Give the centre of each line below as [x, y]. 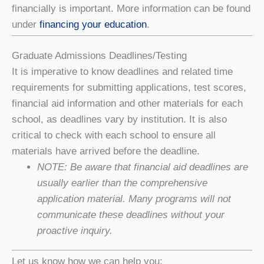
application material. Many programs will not [134, 199]
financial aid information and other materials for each [127, 103]
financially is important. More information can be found [131, 9]
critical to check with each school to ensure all [114, 135]
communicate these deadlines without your [131, 215]
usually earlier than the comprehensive [122, 183]
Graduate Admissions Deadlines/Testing [99, 56]
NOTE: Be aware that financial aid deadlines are [142, 167]
